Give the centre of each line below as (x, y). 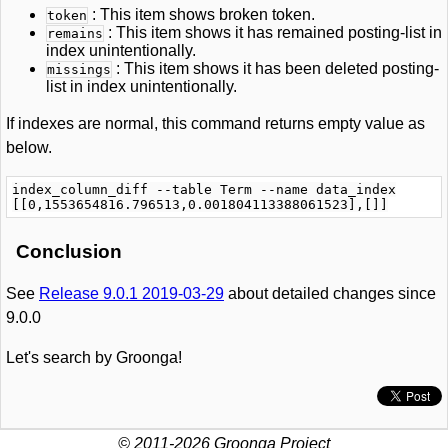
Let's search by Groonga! (94, 357)
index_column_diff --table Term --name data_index (204, 189)
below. (29, 147)
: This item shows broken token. (201, 14)
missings (79, 69)
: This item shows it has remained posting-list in (273, 32)
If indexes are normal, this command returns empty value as (215, 123)
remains (75, 33)
